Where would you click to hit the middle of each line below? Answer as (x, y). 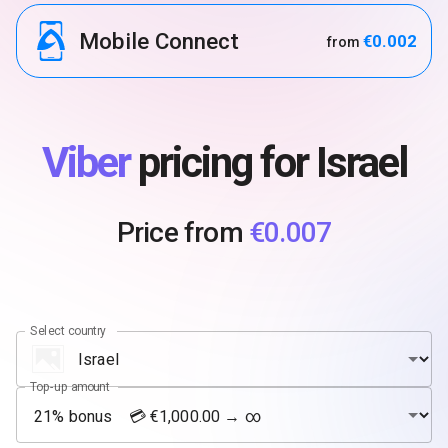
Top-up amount (70, 386)
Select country (68, 330)
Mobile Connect (159, 41)
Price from (182, 233)
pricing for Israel (268, 163)
